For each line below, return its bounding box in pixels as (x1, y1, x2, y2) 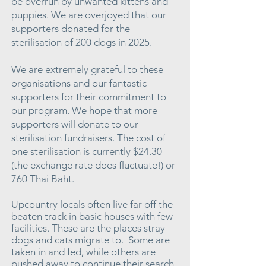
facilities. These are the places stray (11, 222, 165, 234)
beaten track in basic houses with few (11, 210, 173, 222)
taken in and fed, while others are (11, 246, 156, 258)
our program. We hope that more (11, 104, 157, 116)
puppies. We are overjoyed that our (11, 9, 166, 21)
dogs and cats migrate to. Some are (11, 234, 170, 246)
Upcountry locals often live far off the (11, 198, 173, 210)
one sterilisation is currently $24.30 (11, 145, 162, 157)
